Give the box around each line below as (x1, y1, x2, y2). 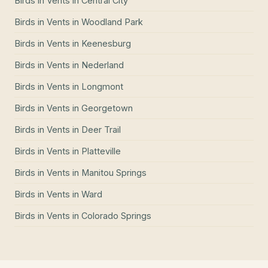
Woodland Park (81, 16, 143, 27)
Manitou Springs (81, 167, 147, 178)
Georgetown (81, 102, 133, 113)
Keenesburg (81, 38, 131, 48)
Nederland (81, 59, 124, 70)
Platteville (81, 145, 121, 156)
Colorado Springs (81, 210, 151, 221)
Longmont (81, 81, 123, 92)
